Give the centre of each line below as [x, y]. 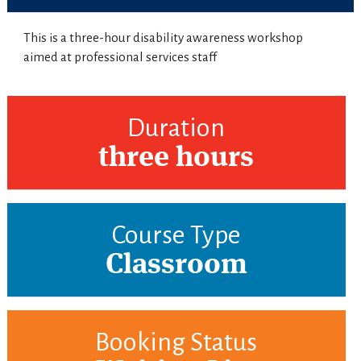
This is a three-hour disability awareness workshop [163, 38]
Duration [176, 129]
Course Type [176, 236]
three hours [176, 159]
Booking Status [176, 343]
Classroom [176, 266]
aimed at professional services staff [120, 57]
